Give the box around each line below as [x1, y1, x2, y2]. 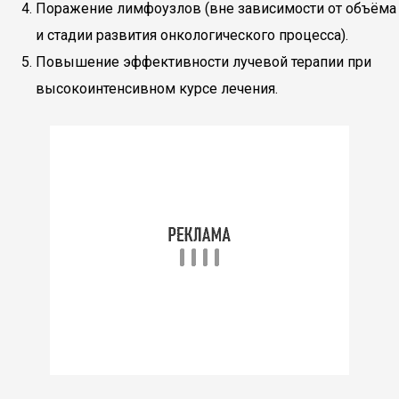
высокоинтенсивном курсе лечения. [36, 80, 278, 97]
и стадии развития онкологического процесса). [36, 27, 348, 44]
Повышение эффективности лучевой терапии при [36, 53, 371, 70]
